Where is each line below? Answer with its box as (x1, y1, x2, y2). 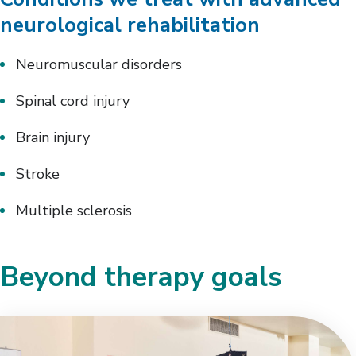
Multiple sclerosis (16, 200, 132, 220)
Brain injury (16, 127, 90, 147)
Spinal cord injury (16, 91, 130, 110)
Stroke (16, 164, 60, 184)
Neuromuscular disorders (16, 54, 182, 74)
